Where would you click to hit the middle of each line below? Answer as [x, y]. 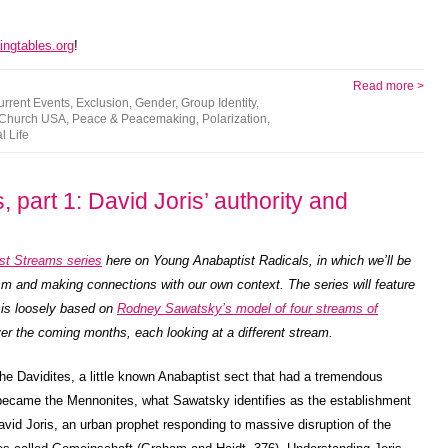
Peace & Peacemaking [134, 119]
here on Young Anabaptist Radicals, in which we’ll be [256, 260]
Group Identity [218, 103]
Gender [155, 103]
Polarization [234, 119]
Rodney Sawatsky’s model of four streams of [247, 308]
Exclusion [102, 103]
